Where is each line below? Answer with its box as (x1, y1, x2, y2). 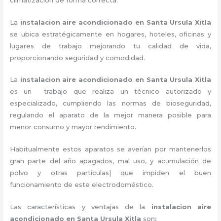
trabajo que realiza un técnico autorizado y (37, 87, 212, 96)
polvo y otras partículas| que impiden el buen (10, 169, 211, 177)
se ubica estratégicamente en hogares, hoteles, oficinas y (10, 30, 211, 38)
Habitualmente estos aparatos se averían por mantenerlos (10, 145, 211, 153)
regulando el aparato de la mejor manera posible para (10, 111, 211, 119)
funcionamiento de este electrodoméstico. (10, 181, 156, 189)
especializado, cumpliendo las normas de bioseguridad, (10, 99, 211, 108)
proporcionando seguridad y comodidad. (10, 53, 146, 62)
